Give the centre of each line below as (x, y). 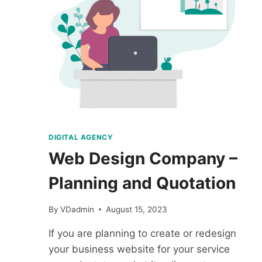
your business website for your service (139, 249)
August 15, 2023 (137, 209)
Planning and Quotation (142, 183)
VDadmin (77, 209)
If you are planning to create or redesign (142, 233)
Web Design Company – (143, 159)
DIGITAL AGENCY (81, 137)
